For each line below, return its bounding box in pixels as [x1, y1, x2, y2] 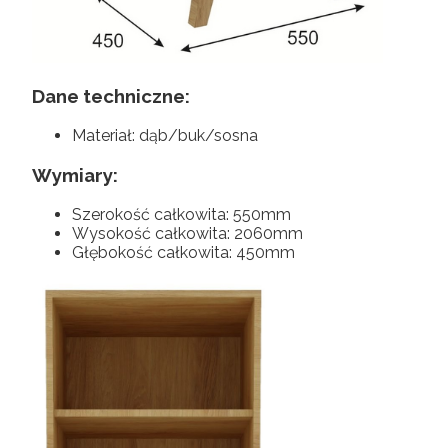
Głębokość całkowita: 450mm [72, 242, 295, 262]
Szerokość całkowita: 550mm [72, 204, 291, 224]
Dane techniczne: [32, 85, 190, 108]
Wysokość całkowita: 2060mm [72, 223, 303, 243]
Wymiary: [32, 163, 118, 186]
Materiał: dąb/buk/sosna [72, 126, 258, 146]
